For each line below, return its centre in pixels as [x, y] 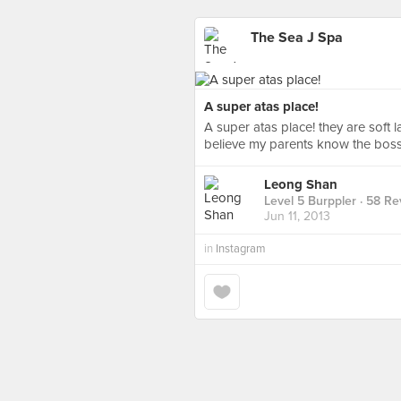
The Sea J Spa [297, 38]
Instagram [241, 249]
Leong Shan [301, 185]
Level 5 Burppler [310, 201]
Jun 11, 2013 [297, 217]
